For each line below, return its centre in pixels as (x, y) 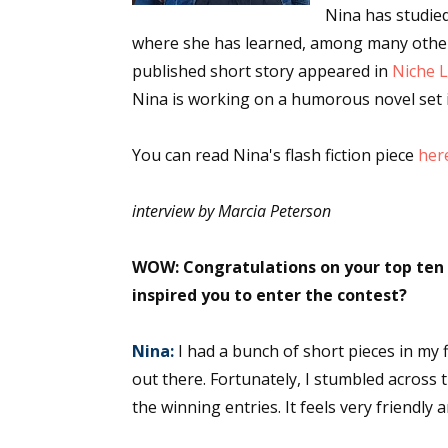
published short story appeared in (262, 71)
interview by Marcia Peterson (231, 211)
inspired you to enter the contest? (269, 295)
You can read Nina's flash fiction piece (275, 155)
